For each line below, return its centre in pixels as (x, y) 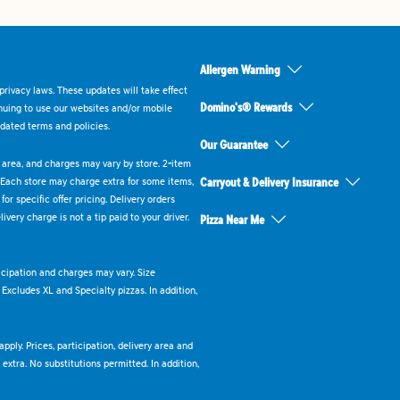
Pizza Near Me (232, 220)
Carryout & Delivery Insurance (269, 182)
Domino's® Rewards (246, 107)
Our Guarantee (234, 145)
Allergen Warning (240, 70)
